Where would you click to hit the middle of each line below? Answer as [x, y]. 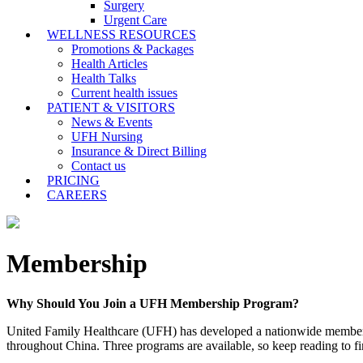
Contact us [98, 166]
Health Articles [109, 64]
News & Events [112, 122]
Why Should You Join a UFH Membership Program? [153, 303]
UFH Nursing [107, 137]
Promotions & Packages [132, 49]
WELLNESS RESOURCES [122, 34]
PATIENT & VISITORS [111, 107]
